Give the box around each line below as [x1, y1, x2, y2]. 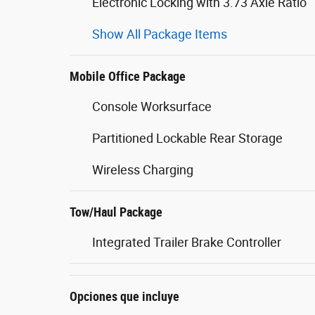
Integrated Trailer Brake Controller [92, 235, 281, 250]
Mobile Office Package [70, 69, 186, 84]
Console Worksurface [92, 99, 212, 114]
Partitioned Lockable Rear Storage [92, 131, 283, 146]
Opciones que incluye [70, 289, 179, 304]
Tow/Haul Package [70, 205, 162, 219]
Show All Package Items [92, 27, 227, 41]
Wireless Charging [92, 162, 193, 177]
